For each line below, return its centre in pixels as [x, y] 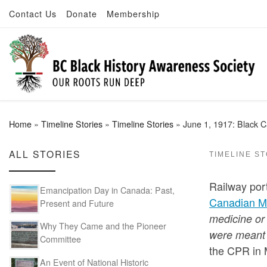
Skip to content [48, 18]
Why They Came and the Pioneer [103, 226]
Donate [82, 14]
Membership [133, 14]
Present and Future [77, 203]
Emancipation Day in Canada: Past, [107, 190]
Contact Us [33, 14]
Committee [60, 239]
